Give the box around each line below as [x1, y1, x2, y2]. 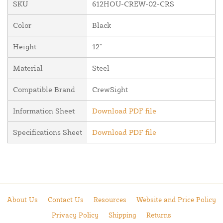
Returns [146, 211, 171, 219]
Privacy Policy [52, 211, 99, 219]
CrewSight [92, 85, 128, 95]
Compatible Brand [13, 85, 75, 95]
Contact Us [48, 195, 84, 204]
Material [13, 63, 43, 73]
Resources [94, 195, 126, 204]
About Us [7, 195, 38, 204]
